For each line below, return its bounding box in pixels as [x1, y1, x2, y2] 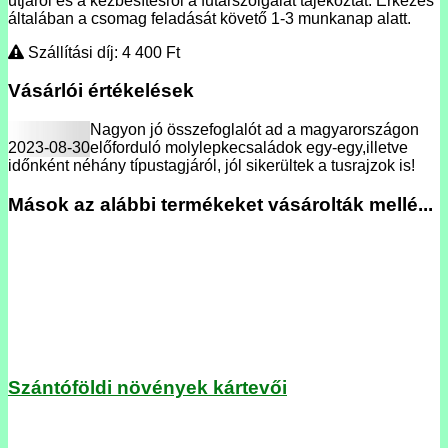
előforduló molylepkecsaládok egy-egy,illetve [90, 139, 408, 157]
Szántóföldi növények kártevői [8, 377, 287, 399]
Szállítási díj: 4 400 [24, 43, 166, 61]
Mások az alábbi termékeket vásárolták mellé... [8, 193, 433, 215]
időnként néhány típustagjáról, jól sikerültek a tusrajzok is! [8, 157, 415, 175]
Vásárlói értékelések [8, 80, 194, 102]
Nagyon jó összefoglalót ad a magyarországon [90, 121, 419, 139]
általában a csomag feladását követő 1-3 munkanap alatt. [8, 9, 411, 27]
